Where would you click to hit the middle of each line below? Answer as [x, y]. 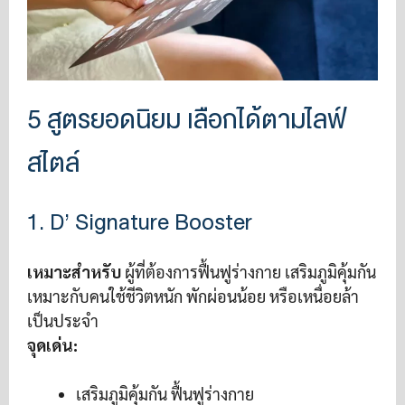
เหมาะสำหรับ [74, 272]
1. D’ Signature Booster [140, 222]
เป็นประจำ [63, 320]
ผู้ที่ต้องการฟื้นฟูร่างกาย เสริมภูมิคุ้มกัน [249, 272]
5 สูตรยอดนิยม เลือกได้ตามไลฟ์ [187, 120]
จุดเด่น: [52, 345]
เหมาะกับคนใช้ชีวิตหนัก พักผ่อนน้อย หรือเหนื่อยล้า [193, 296]
